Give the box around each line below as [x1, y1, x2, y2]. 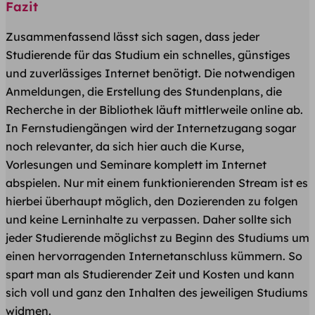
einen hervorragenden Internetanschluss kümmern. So [6, 248, 302, 263]
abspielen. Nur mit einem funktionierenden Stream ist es [6, 175, 308, 190]
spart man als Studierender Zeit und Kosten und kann [6, 266, 295, 281]
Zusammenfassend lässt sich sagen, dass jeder [6, 29, 259, 44]
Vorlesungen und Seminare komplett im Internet [6, 157, 266, 172]
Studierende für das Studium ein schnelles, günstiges [6, 47, 290, 62]
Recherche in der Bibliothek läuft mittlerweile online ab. [6, 102, 303, 117]
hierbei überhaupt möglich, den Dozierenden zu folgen [6, 193, 298, 208]
